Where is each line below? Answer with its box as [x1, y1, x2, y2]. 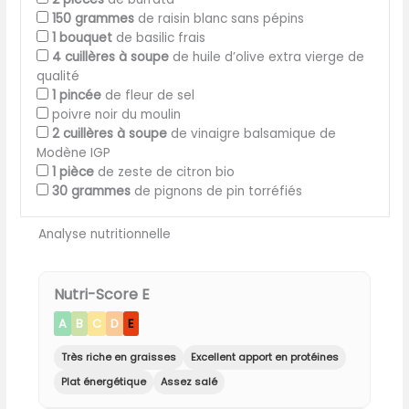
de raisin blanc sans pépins [133, 9, 304, 27]
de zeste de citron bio [93, 163, 235, 181]
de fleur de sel [100, 86, 194, 104]
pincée [58, 86, 101, 104]
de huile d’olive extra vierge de [168, 47, 364, 66]
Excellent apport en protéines [190, 350, 339, 365]
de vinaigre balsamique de [166, 124, 336, 142]
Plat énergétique [60, 374, 146, 390]
